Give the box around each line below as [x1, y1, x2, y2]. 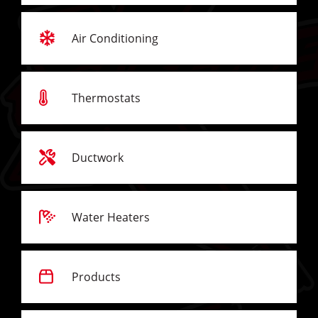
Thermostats [72, 89, 141, 106]
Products [72, 268, 121, 285]
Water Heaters [72, 209, 150, 225]
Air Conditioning [72, 30, 159, 46]
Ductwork [72, 149, 124, 165]
